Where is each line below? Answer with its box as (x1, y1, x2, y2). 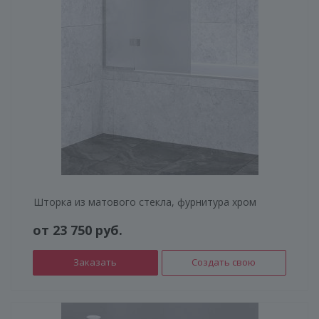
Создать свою (192, 255, 256, 268)
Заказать (73, 255, 117, 268)
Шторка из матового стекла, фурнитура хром (33, 194, 256, 209)
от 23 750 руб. (33, 221, 122, 239)
